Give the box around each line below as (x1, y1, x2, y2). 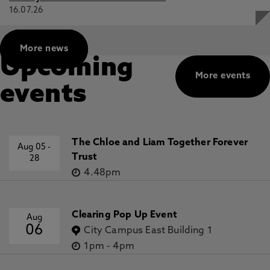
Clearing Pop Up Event (72, 210, 177, 220)
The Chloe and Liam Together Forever (72, 138, 248, 148)
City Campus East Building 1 (84, 226, 212, 236)
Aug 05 (17, 143, 48, 152)
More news (20, 45, 69, 54)
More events (195, 72, 250, 81)
